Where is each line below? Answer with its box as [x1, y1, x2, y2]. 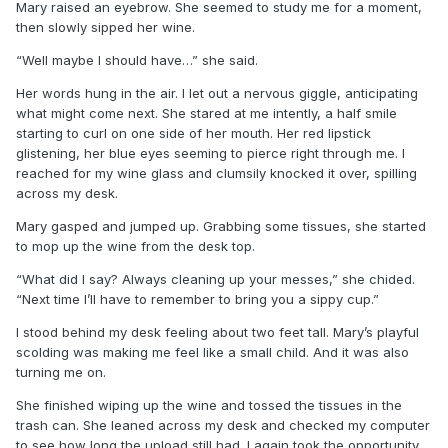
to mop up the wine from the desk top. [16, 237, 255, 254]
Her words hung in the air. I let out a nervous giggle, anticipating [16, 84, 418, 101]
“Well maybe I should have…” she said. [16, 51, 258, 68]
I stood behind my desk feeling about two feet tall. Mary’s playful [16, 323, 419, 340]
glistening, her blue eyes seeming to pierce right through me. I [16, 144, 405, 161]
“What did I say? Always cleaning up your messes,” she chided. [16, 270, 415, 287]
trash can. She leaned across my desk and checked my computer [16, 416, 430, 433]
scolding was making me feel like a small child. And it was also [16, 343, 409, 360]
